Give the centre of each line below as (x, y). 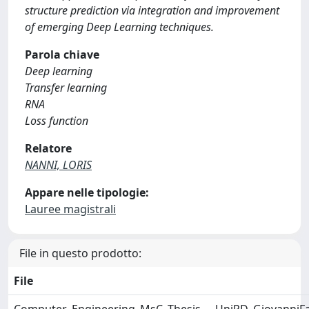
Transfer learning (66, 88)
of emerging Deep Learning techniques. (119, 27)
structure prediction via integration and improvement (152, 10)
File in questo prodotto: (80, 253)
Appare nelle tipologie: (87, 192)
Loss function (57, 121)
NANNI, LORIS (58, 165)
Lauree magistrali (70, 209)
